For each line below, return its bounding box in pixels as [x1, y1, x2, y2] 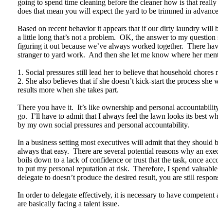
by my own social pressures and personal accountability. [18, 121, 189, 129]
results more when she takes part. [18, 86, 119, 94]
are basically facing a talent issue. [18, 200, 119, 208]
